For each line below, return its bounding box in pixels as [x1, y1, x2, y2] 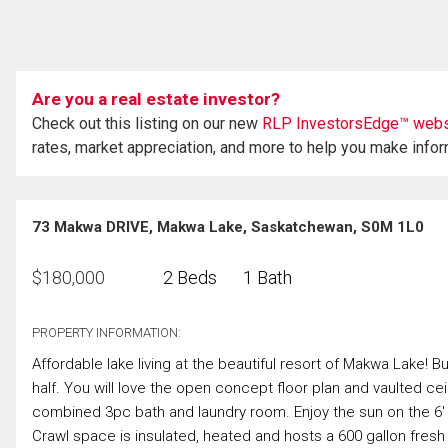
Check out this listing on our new [32, 113, 262, 133]
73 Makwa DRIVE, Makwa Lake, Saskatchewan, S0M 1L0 [32, 217, 424, 236]
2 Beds [163, 266, 217, 288]
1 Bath [243, 266, 292, 288]
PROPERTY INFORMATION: [32, 324, 181, 340]
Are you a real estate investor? [32, 88, 280, 109]
